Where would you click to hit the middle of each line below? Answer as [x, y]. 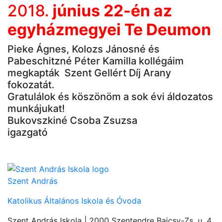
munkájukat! [36, 109]
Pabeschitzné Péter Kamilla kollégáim [96, 61]
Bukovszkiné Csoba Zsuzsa [72, 121]
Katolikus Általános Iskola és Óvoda [74, 200]
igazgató [28, 133]
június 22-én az [111, 11]
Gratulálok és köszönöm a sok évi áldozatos [110, 97]
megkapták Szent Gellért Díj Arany [89, 73]
